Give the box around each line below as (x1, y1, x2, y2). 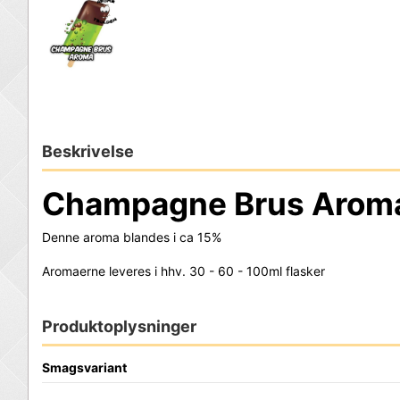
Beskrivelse (42, 142, 134, 162)
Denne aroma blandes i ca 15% (42, 229, 221, 245)
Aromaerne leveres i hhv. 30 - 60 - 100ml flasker (42, 262, 325, 279)
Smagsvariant (42, 360, 127, 375)
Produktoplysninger (42, 316, 196, 336)
